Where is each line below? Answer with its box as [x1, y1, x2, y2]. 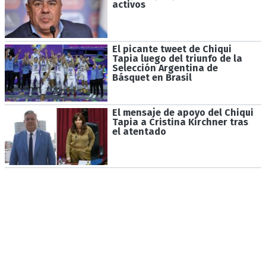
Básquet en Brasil [112, 72, 192, 84]
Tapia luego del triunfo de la [112, 53, 242, 65]
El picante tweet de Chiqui [112, 43, 232, 55]
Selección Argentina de [112, 62, 218, 74]
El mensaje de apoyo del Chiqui [112, 106, 254, 118]
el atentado [112, 125, 166, 137]
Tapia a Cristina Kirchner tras [112, 116, 248, 128]
